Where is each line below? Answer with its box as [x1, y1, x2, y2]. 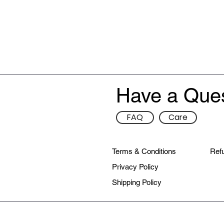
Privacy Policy [112, 162, 158, 171]
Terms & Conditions [112, 146, 176, 155]
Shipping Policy [112, 177, 161, 186]
